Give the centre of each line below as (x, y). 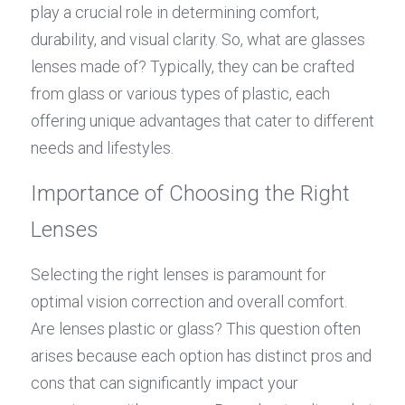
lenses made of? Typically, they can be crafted (193, 66)
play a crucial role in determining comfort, (175, 12)
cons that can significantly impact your (165, 383)
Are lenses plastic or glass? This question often (196, 329)
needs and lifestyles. (102, 148)
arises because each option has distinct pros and (201, 356)
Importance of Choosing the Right (190, 193)
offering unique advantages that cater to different (202, 121)
